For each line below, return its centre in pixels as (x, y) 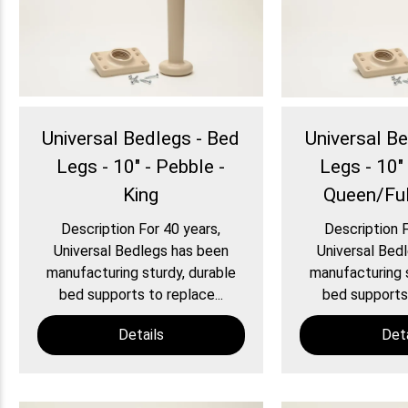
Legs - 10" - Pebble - (141, 167)
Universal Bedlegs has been (141, 251)
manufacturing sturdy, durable (141, 273)
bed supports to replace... (141, 295)
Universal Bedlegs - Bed (141, 139)
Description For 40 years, (141, 229)
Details (141, 335)
